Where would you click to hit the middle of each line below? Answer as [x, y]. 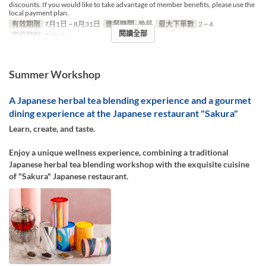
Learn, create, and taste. [52, 128]
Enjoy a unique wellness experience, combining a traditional [119, 152]
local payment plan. [39, 12]
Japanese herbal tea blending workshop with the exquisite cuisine [129, 164]
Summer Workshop [55, 74]
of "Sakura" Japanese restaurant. [69, 176]
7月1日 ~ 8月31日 [72, 24]
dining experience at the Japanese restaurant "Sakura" [123, 113]
